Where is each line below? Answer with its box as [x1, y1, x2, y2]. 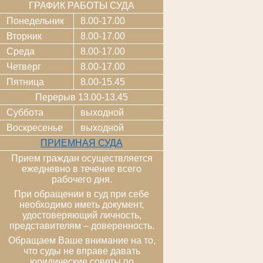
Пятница [6, 76, 44, 87]
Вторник [6, 31, 42, 41]
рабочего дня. [51, 174, 112, 184]
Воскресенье [6, 122, 63, 133]
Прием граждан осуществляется [11, 153, 153, 163]
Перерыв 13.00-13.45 [35, 92, 128, 102]
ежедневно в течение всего [22, 163, 141, 174]
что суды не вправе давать [23, 245, 140, 256]
